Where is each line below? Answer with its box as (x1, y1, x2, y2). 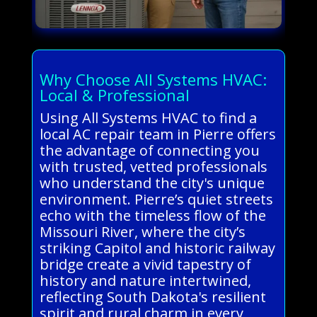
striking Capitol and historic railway (39, 238, 275, 258)
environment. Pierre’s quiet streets (39, 189, 273, 209)
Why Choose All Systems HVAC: (39, 68, 267, 90)
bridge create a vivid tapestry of (39, 254, 251, 274)
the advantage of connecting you (39, 140, 260, 160)
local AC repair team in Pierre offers (39, 124, 276, 144)
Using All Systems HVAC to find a (39, 108, 257, 127)
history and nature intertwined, (39, 270, 251, 290)
